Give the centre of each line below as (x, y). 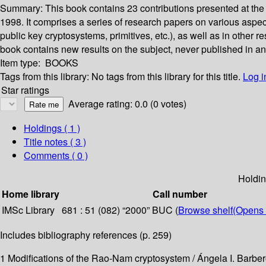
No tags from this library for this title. (166, 77)
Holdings (43, 128)
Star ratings (25, 90)
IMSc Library (28, 210)
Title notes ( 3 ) (55, 142)
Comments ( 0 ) (56, 156)
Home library (31, 194)
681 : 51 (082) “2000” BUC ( (120, 210)
